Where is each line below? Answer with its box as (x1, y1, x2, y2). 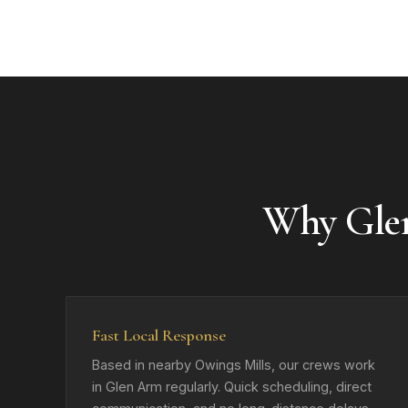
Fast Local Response (92, 325, 226, 345)
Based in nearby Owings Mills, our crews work (92, 357, 375, 372)
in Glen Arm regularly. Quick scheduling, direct (92, 379, 372, 394)
